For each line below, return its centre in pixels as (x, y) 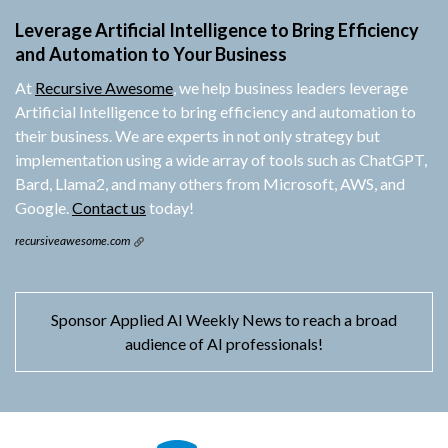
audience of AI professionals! (224, 344)
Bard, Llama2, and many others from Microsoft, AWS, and (210, 184)
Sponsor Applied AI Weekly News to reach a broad (224, 320)
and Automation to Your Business (151, 54)
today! (170, 208)
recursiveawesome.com (72, 241)
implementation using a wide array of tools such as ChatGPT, (221, 160)
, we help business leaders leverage (290, 88)
